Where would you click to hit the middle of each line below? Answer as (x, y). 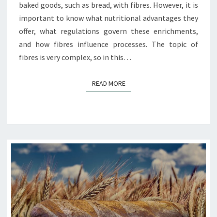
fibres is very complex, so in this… (75, 57)
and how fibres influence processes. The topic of (108, 44)
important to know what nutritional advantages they (108, 18)
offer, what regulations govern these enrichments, (108, 31)
